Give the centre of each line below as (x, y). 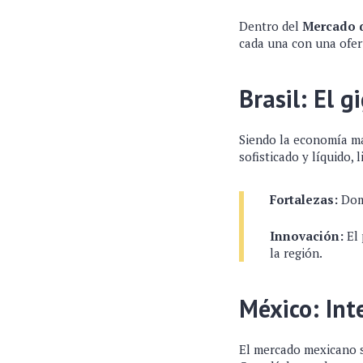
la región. (296, 253)
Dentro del (271, 26)
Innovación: (307, 236)
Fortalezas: (304, 199)
